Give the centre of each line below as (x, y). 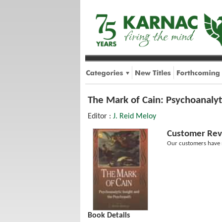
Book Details (109, 215)
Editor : (100, 116)
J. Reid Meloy (135, 116)
